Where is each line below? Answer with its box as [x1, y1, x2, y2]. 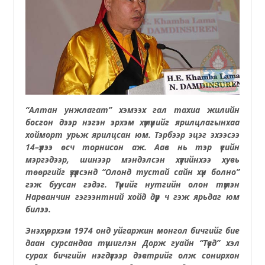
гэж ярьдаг [173, 190, 222, 202]
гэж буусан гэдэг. [25, 178, 115, 190]
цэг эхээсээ [193, 128, 240, 140]
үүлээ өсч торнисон [39, 141, 124, 153]
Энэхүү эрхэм [25, 224, 75, 236]
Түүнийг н [114, 178, 150, 190]
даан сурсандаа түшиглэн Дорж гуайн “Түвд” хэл [25, 237, 240, 248]
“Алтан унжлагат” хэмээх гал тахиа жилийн [25, 104, 240, 115]
